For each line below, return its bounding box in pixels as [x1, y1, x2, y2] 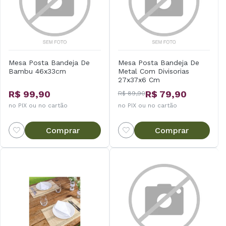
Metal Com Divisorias [118, 67, 189, 75]
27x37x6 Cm [118, 75, 160, 84]
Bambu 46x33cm [9, 67, 66, 75]
